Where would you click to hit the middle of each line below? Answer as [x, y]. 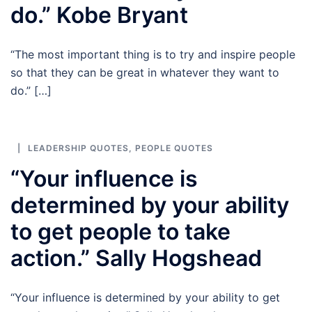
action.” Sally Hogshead [136, 258]
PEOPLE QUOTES [174, 148]
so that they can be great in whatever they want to [145, 72]
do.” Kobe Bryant [99, 15]
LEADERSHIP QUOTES [78, 148]
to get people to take [120, 232]
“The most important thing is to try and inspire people [153, 54]
